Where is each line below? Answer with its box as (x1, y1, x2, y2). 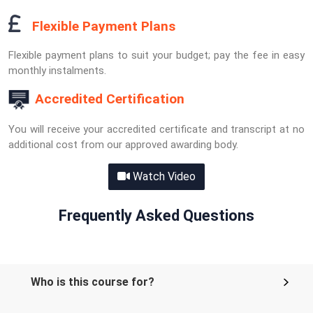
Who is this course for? (31, 275, 154, 289)
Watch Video (133, 170, 196, 184)
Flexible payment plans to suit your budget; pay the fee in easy (8, 49, 305, 62)
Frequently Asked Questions (59, 207, 254, 225)
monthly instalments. (8, 64, 106, 78)
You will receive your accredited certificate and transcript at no (8, 123, 305, 136)
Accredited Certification (35, 91, 184, 108)
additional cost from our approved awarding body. (8, 138, 238, 152)
